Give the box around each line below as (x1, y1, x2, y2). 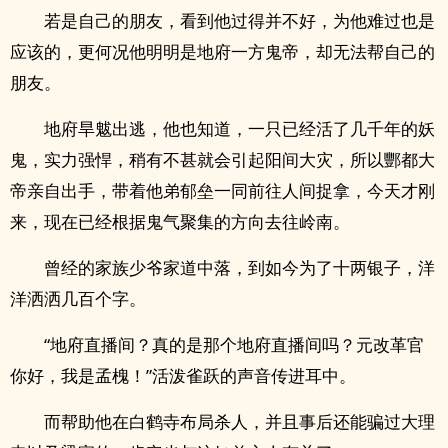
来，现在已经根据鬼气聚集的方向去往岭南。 (10, 210, 350, 233)
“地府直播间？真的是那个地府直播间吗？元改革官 (44, 333, 424, 356)
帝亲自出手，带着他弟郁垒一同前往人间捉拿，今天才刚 (10, 179, 435, 202)
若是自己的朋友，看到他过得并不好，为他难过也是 (44, 9, 435, 32)
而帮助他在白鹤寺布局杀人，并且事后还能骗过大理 (44, 410, 435, 433)
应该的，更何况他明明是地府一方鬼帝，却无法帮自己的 (10, 40, 435, 63)
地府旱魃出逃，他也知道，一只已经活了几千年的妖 (44, 117, 435, 140)
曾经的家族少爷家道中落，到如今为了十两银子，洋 (44, 256, 435, 279)
